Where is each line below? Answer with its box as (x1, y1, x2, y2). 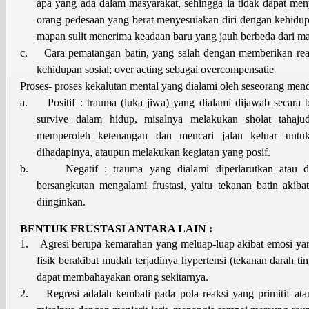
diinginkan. (37, 195, 86, 208)
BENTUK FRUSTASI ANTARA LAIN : (20, 222, 212, 235)
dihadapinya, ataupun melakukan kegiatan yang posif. (37, 146, 270, 158)
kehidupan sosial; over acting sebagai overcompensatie (37, 63, 274, 75)
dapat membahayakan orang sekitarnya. (37, 270, 208, 283)
